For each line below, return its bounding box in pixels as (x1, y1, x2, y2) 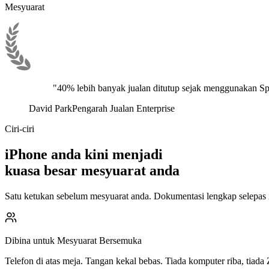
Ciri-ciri (5, 123, 34, 134)
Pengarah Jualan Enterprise (72, 103, 175, 113)
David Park (29, 103, 72, 113)
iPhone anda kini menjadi (5, 146, 163, 162)
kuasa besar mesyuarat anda (5, 162, 180, 178)
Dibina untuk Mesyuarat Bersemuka (5, 235, 142, 246)
